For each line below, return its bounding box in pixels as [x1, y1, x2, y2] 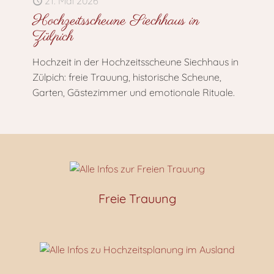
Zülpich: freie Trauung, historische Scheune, [32, 71, 221, 83]
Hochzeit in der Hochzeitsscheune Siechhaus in [32, 56, 239, 68]
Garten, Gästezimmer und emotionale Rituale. [32, 86, 235, 98]
